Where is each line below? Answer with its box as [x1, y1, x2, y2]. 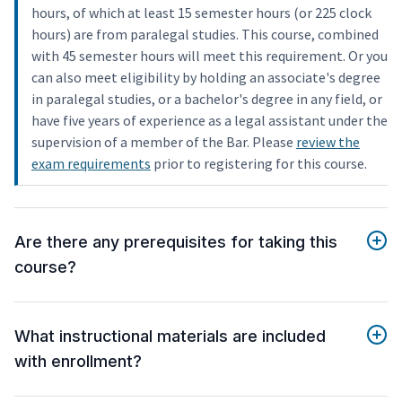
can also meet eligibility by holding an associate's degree [31, 68, 380, 87]
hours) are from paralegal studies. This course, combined [31, 25, 379, 44]
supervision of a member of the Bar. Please [31, 133, 296, 152]
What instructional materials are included [14, 327, 326, 346]
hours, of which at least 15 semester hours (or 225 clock [31, 4, 371, 22]
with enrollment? [14, 352, 142, 371]
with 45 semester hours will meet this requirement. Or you [31, 47, 388, 66]
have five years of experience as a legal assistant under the [31, 111, 388, 130]
